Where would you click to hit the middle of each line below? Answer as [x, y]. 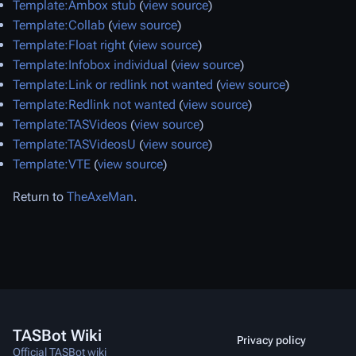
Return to [40, 197]
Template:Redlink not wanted [94, 104]
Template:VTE [52, 164]
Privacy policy [271, 340]
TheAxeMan [100, 197]
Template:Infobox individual [90, 65]
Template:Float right [69, 45]
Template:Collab [59, 25]
